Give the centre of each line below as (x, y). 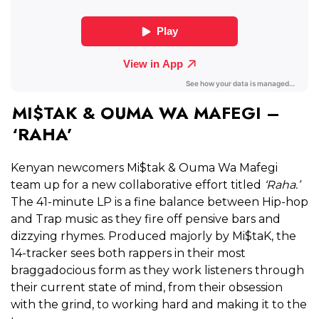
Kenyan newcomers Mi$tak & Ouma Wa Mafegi (144, 168)
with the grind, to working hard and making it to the (159, 305)
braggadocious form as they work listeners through (157, 271)
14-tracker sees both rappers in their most (128, 253)
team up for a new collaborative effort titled (137, 185)
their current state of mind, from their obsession (147, 288)
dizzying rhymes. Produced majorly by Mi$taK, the (153, 236)
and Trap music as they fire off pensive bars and (146, 219)
